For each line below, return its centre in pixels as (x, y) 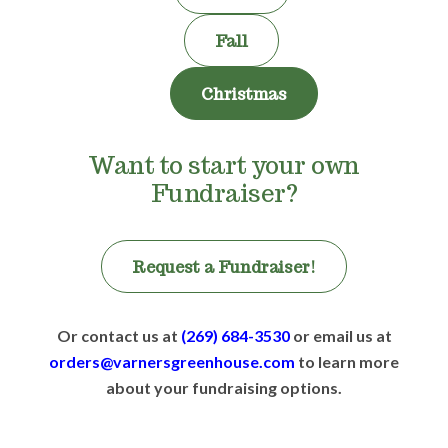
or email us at (340, 335)
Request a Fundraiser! (224, 267)
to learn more (347, 361)
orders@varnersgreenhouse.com (172, 361)
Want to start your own (224, 165)
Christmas (243, 94)
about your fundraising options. (224, 387)
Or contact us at (118, 335)
